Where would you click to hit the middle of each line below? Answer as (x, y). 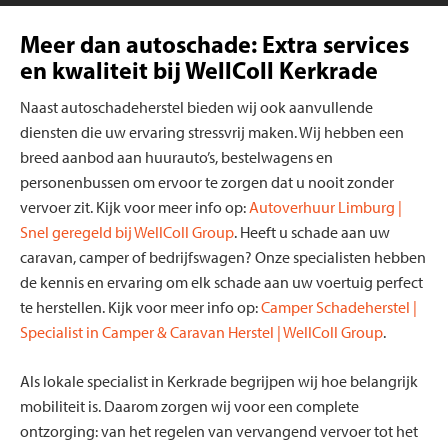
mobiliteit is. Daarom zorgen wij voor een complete (189, 406)
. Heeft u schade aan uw (312, 232)
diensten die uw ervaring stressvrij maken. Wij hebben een (212, 132)
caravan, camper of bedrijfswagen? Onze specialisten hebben (223, 257)
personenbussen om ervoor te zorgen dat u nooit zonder (207, 182)
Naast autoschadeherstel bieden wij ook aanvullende (196, 107)
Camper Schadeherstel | (339, 307)
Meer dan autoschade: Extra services (214, 43)
